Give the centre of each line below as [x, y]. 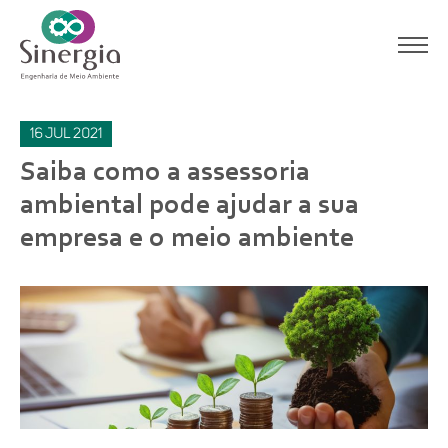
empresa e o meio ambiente [187, 239]
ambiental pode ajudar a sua [189, 206]
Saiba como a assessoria [165, 173]
